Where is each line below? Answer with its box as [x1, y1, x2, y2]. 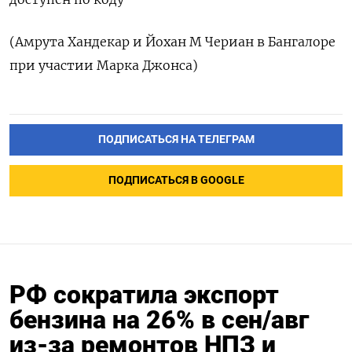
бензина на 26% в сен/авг [9, 305, 309, 335]
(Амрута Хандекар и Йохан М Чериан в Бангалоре [9, 34, 335, 50]
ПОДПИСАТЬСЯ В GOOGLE [108, 174, 244, 188]
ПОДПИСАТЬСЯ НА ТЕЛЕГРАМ [97, 133, 255, 147]
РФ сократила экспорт [9, 280, 279, 310]
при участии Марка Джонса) [9, 57, 198, 74]
